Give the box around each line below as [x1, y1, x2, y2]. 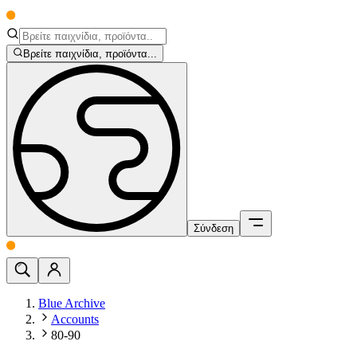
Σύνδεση [194, 222, 233, 235]
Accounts [51, 312, 99, 327]
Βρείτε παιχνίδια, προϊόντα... [23, 48, 158, 61]
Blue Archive [38, 296, 105, 311]
